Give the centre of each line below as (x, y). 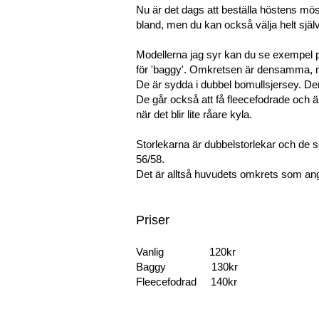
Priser (153, 220)
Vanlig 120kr (186, 252)
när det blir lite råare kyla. (194, 115)
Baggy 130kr (187, 267)
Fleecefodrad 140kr (187, 282)
